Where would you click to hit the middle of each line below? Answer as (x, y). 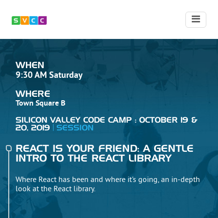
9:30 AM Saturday (49, 76)
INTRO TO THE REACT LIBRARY (93, 159)
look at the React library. (55, 189)
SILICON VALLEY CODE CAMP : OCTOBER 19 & (107, 120)
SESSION (75, 128)
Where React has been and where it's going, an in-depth (108, 180)
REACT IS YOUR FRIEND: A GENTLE (105, 149)
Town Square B (40, 104)
